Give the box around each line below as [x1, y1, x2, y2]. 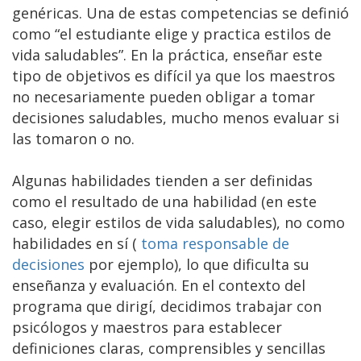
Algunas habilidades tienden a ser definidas [12, 170, 313, 190]
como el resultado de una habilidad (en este [12, 191, 317, 211]
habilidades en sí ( [12, 233, 141, 253]
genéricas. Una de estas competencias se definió [12, 2, 349, 23]
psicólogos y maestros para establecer [12, 317, 282, 337]
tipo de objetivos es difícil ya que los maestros [12, 65, 335, 85]
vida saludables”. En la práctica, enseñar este [12, 44, 322, 64]
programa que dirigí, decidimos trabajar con [12, 296, 322, 316]
